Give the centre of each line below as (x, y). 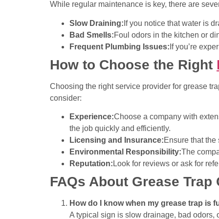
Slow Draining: (97, 23)
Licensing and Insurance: (117, 140)
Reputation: (91, 163)
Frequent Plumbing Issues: (120, 46)
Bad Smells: (92, 35)
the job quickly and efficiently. (120, 128)
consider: (66, 98)
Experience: (92, 116)
